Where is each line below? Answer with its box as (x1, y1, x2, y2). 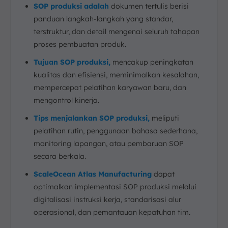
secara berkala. (34, 152, 86, 161)
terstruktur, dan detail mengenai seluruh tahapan (34, 27, 199, 36)
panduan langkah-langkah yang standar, (34, 14, 173, 23)
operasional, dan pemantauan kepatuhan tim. (34, 208, 190, 217)
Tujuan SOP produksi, (34, 58, 110, 67)
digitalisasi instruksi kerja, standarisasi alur (34, 195, 181, 204)
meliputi (152, 113, 179, 123)
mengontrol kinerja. (34, 96, 99, 105)
